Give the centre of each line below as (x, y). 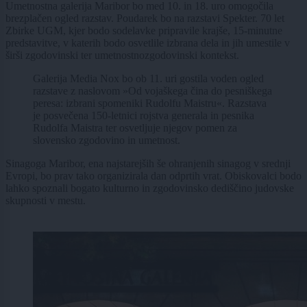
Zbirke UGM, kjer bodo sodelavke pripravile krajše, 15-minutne (144, 31)
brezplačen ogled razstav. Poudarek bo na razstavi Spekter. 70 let (145, 19)
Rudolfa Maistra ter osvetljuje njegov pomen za (135, 128)
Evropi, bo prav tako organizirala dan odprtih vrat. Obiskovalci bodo (153, 176)
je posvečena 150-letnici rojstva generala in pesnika (144, 116)
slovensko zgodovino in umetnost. (107, 140)
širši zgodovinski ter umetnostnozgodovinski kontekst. (122, 56)
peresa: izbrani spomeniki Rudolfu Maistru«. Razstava (150, 103)
